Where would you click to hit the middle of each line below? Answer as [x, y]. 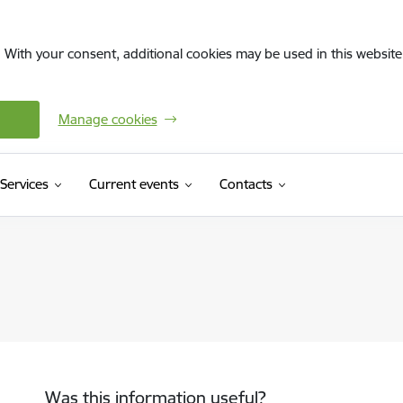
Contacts [246, 184]
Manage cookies [107, 119]
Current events [134, 184]
